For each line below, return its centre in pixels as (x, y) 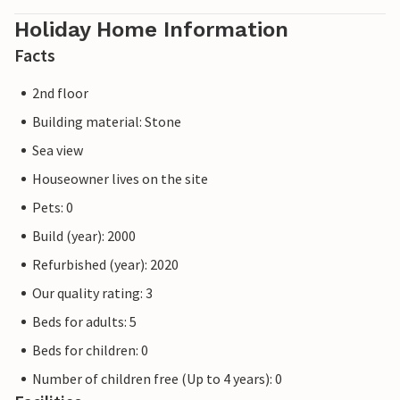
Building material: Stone (107, 122)
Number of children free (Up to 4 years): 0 (157, 379)
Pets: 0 (53, 208)
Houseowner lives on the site (120, 179)
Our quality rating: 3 (92, 293)
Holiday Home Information (151, 30)
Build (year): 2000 (84, 236)
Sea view (58, 150)
